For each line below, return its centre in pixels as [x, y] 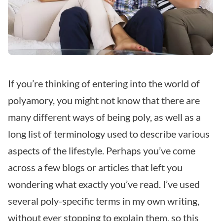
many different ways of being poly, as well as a [104, 117]
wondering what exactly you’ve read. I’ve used [104, 184]
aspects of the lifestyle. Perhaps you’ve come [102, 150]
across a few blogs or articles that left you [95, 167]
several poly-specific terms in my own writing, [104, 201]
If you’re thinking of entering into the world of [104, 83]
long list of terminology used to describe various [109, 133]
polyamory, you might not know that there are [104, 100]
